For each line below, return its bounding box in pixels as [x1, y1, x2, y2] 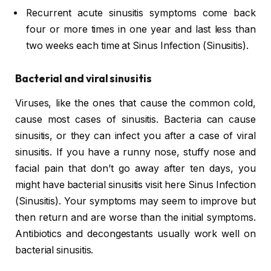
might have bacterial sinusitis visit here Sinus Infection [15, 178, 256, 191]
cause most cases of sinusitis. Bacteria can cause [15, 113, 256, 125]
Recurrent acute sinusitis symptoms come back [26, 7, 256, 19]
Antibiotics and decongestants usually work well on [15, 227, 256, 240]
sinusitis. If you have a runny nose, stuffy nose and [15, 146, 256, 158]
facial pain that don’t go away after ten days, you [15, 162, 256, 174]
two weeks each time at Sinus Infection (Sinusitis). [26, 39, 249, 51]
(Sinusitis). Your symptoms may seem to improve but [15, 195, 256, 207]
